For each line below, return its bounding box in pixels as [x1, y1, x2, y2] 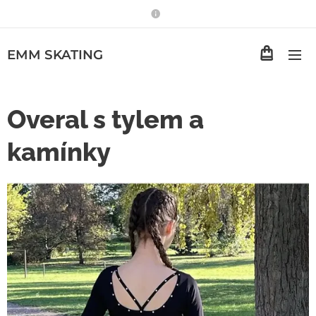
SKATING [44, 46, 103, 63]
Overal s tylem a [7, 104, 204, 134]
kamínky [7, 137, 111, 166]
